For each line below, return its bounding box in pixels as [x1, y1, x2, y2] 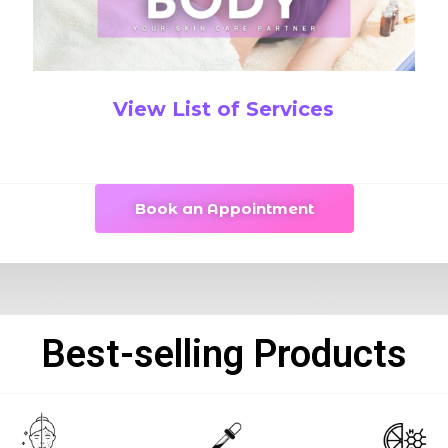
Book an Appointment [134, 198, 314, 218]
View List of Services [113, 96, 335, 121]
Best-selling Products [41, 331, 407, 376]
